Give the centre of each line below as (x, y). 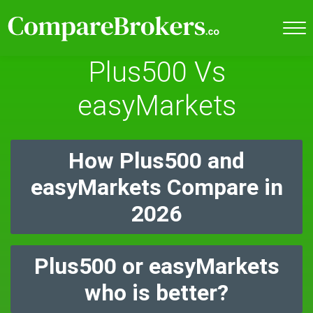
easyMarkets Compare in (156, 187)
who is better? (156, 293)
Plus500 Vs (156, 72)
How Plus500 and (156, 161)
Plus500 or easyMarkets (156, 266)
